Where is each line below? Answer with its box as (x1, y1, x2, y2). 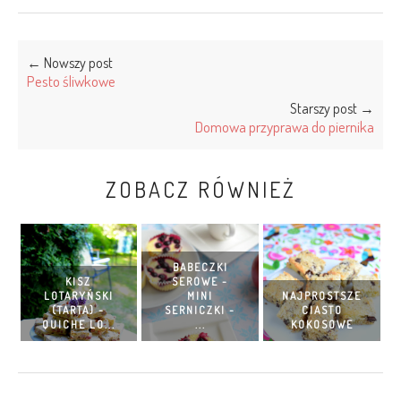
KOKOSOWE (290, 318, 354, 332)
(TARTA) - (52, 303, 106, 318)
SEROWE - (172, 275, 229, 289)
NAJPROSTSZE (282, 289, 363, 303)
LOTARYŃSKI (43, 289, 114, 303)
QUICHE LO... (41, 318, 115, 332)
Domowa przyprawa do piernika (195, 117, 374, 137)
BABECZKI (172, 260, 228, 275)
